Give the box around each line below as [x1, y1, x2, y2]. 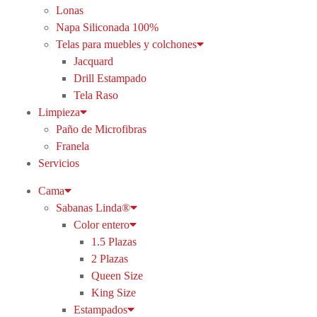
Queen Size [91, 270, 143, 282]
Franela [55, 140, 89, 152]
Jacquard [73, 55, 113, 67]
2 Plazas [91, 253, 128, 265]
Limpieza [38, 106, 80, 118]
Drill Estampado [73, 72, 146, 84]
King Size [91, 287, 136, 299]
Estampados [73, 304, 127, 316]
